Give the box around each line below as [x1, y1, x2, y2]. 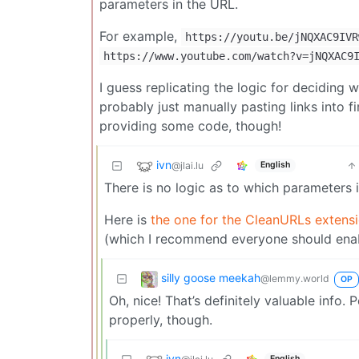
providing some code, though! [99, 117, 281, 134]
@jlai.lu [171, 159, 204, 171]
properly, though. [109, 311, 212, 328]
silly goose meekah [161, 270, 260, 284]
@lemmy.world [260, 272, 329, 284]
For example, [99, 27, 181, 44]
